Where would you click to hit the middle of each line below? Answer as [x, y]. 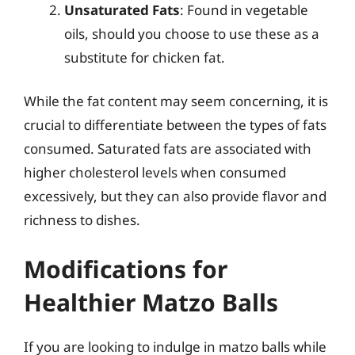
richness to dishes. [82, 220]
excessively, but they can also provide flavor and [175, 196]
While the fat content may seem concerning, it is [176, 101]
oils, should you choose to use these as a [192, 33]
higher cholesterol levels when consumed [155, 172]
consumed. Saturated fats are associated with [168, 149]
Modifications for [126, 269]
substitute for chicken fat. [145, 57]
